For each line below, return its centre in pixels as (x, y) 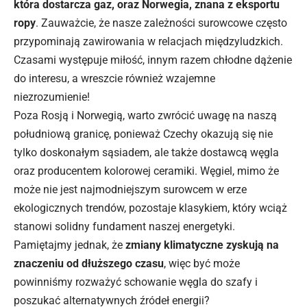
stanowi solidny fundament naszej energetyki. (124, 226)
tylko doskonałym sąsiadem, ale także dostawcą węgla (146, 152)
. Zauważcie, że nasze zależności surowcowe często (161, 23)
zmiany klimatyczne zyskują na (202, 245)
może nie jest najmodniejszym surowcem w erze (130, 189)
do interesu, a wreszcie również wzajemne (114, 78)
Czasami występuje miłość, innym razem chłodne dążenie (153, 60)
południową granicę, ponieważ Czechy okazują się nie (143, 134)
